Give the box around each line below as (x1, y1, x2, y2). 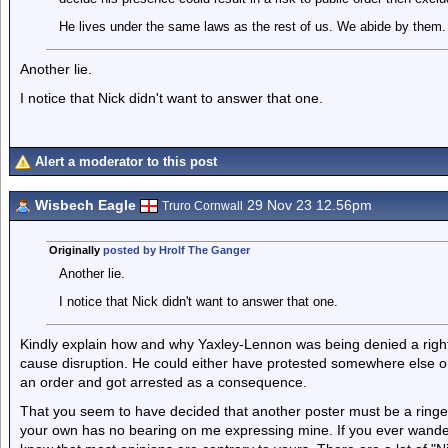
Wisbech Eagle (35, 197, 136, 213)
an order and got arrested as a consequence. (20, 374, 307, 390)
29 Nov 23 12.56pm (243, 197, 372, 213)
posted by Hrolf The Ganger (102, 244, 250, 256)
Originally (48, 244, 103, 256)
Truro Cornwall (162, 199, 243, 213)
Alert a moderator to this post (35, 154, 217, 169)
